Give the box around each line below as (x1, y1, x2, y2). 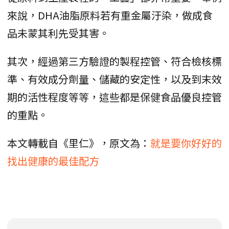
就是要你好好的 (150, 135, 222, 150)
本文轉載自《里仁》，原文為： (7, 135, 150, 150)
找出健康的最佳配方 (7, 153, 99, 168)
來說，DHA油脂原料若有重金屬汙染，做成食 (7, 7, 213, 22)
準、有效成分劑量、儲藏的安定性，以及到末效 (7, 71, 222, 86)
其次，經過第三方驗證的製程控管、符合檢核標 (7, 53, 222, 68)
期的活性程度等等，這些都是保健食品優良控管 (7, 89, 222, 104)
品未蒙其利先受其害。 (7, 25, 109, 40)
